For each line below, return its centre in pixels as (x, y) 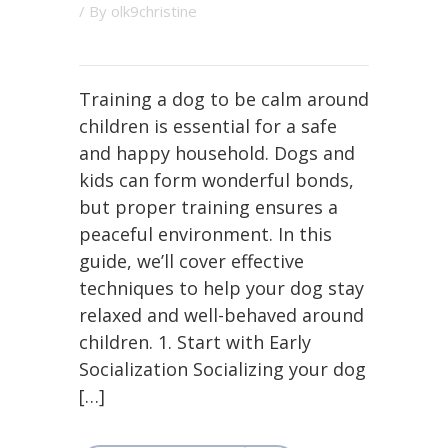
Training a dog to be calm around (224, 99)
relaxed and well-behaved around (221, 315)
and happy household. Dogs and (217, 153)
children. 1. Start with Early (195, 342)
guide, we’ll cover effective (191, 261)
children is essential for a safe (208, 126)
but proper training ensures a (208, 207)
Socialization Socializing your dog (222, 369)
